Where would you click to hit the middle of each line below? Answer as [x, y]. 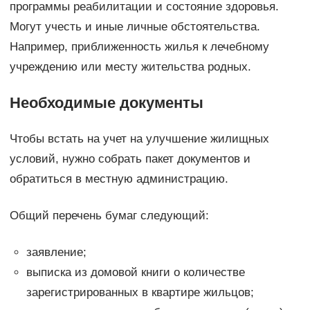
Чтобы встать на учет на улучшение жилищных [139, 138]
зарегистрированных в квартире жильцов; [140, 292]
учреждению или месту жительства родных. [130, 66]
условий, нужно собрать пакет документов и [130, 158]
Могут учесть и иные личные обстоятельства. [135, 26]
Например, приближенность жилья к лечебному [139, 46]
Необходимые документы [106, 102]
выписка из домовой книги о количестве [135, 272]
